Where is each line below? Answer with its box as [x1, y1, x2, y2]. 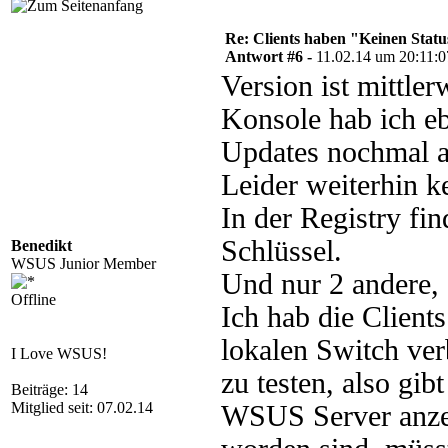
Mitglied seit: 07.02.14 [11, 399, 153, 416]
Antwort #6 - [225, 48, 316, 65]
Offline [11, 291, 56, 308]
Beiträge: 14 [11, 381, 88, 398]
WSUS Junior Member [11, 255, 156, 272]
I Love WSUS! [11, 345, 107, 362]
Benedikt [11, 237, 72, 254]
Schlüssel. [221, 235, 342, 267]
